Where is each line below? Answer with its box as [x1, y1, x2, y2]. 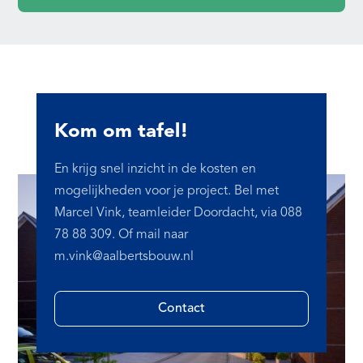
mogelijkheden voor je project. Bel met [54, 184, 280, 198]
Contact [158, 301, 205, 315]
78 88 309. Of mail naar [54, 228, 189, 241]
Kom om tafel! [54, 122, 190, 142]
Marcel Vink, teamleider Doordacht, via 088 [54, 206, 303, 220]
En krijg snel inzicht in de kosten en [54, 162, 257, 176]
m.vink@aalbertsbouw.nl [54, 250, 194, 263]
